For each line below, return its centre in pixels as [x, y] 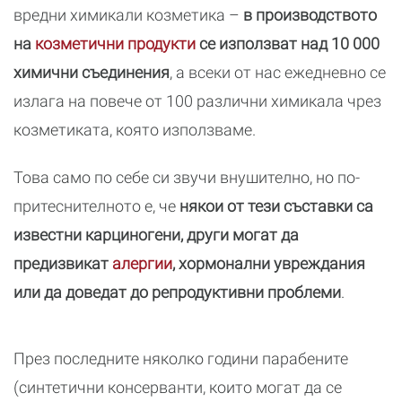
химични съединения [92, 72]
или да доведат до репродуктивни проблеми [177, 292]
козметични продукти [115, 44]
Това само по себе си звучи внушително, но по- [187, 177]
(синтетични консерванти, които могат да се [178, 387]
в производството [308, 15]
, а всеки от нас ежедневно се [278, 72]
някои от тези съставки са [276, 206]
